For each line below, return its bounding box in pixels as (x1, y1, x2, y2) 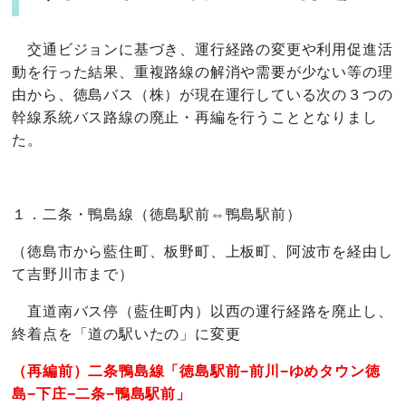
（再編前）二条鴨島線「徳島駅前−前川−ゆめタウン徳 (12, 363, 381, 379)
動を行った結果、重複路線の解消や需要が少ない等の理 (12, 64, 393, 80)
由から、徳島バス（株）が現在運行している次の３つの (12, 87, 393, 102)
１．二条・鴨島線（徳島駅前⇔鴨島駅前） (12, 207, 302, 222)
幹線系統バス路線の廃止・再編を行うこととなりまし (12, 110, 378, 125)
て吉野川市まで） (12, 266, 134, 282)
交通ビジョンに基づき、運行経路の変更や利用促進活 (12, 42, 393, 57)
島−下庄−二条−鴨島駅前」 (12, 386, 191, 401)
